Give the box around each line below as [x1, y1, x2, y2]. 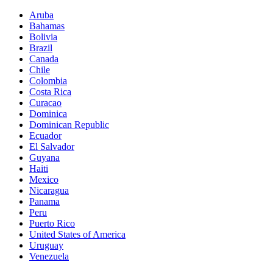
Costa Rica [29, 86, 71, 97]
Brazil [29, 42, 52, 53]
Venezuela [29, 250, 69, 261]
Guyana [29, 152, 60, 163]
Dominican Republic [29, 119, 109, 130]
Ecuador [29, 130, 62, 141]
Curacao [29, 97, 62, 108]
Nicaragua [29, 185, 69, 196]
